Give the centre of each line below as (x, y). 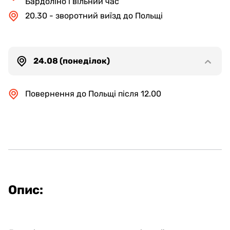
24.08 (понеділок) (72, 61)
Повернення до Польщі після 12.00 (93, 94)
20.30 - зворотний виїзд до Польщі (94, 16)
